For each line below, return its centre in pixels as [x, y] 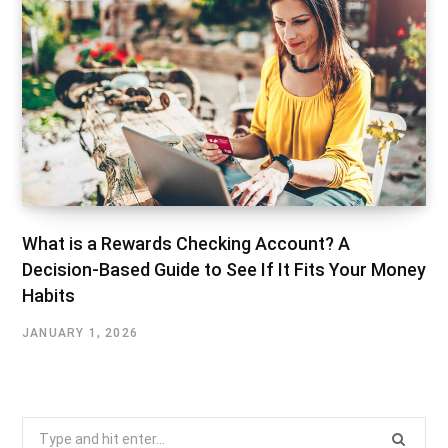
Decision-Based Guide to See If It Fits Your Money [224, 269]
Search [44, 428]
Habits [48, 295]
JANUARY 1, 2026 [80, 332]
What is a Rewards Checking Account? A [186, 243]
